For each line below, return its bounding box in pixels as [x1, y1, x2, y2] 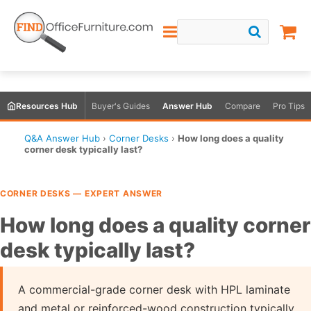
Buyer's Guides [92, 100, 150, 111]
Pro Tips [273, 100, 305, 111]
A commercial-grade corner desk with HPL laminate [18, 282, 290, 296]
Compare [225, 100, 260, 111]
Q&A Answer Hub [24, 133, 100, 144]
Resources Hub [16, 100, 78, 111]
